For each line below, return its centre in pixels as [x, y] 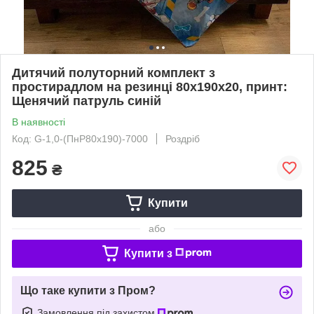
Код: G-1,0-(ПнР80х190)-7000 [80, 138]
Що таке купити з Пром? [88, 290]
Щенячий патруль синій [87, 101]
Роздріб [183, 138]
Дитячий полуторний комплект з [114, 73]
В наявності [39, 122]
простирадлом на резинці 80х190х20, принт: [150, 87]
